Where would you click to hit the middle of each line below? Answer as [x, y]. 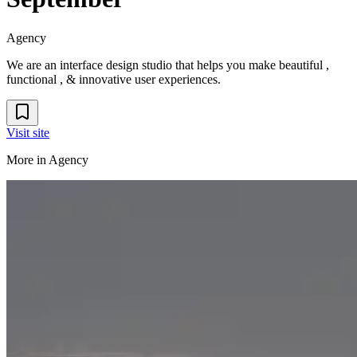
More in [27, 159]
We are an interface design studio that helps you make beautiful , [168, 65]
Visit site [28, 132]
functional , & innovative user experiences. [114, 79]
